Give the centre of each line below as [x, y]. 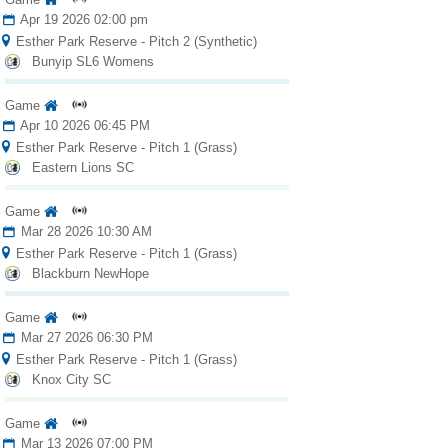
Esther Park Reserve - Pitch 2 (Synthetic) [134, 42]
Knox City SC [71, 380]
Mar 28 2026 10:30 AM [84, 232]
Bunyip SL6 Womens [92, 62]
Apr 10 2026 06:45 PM [83, 126]
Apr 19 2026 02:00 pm [82, 20]
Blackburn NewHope [90, 274]
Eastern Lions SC [82, 168]
